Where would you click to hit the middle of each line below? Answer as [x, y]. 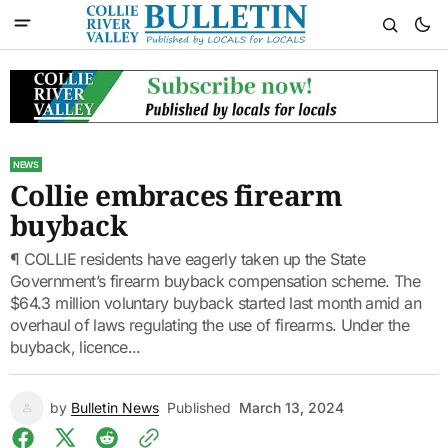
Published [199, 407]
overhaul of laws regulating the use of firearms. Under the [209, 324]
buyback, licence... [75, 346]
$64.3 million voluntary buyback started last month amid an [215, 302]
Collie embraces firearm [176, 194]
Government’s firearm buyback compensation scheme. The [215, 280]
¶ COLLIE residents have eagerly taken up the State [187, 258]
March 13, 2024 [291, 407]
